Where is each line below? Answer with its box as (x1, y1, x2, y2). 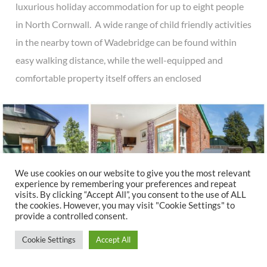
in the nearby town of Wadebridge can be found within (15, 36, 237, 48)
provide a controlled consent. (15, 211, 128, 221)
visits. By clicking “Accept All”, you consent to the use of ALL (15, 190, 246, 200)
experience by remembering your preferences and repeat (15, 179, 237, 189)
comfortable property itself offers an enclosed (15, 72, 201, 84)
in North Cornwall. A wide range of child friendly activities (15, 18, 252, 30)
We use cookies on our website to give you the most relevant (15, 168, 251, 178)
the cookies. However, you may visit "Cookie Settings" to (15, 200, 235, 210)
